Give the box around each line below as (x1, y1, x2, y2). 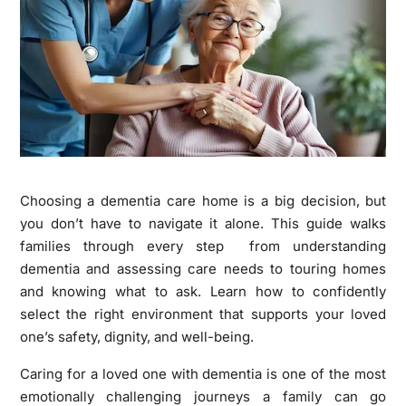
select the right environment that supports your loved (19, 304, 387, 323)
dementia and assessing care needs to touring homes (19, 259, 387, 277)
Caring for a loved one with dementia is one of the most (19, 364, 387, 382)
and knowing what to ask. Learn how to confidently (19, 282, 387, 300)
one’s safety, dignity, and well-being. (19, 327, 254, 345)
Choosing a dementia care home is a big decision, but (19, 191, 387, 209)
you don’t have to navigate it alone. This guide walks (19, 214, 387, 232)
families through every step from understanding (19, 237, 387, 255)
